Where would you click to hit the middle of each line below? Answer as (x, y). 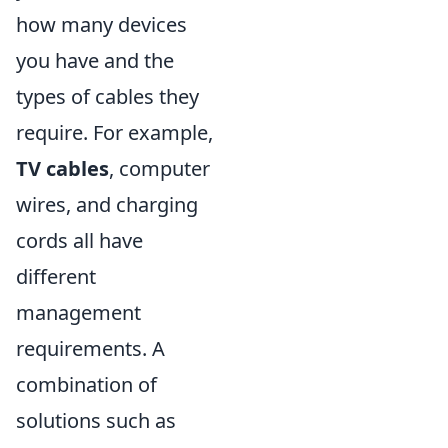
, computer (159, 168)
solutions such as (96, 420)
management (78, 312)
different (56, 276)
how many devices (101, 24)
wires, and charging (107, 204)
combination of (86, 384)
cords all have (79, 240)
